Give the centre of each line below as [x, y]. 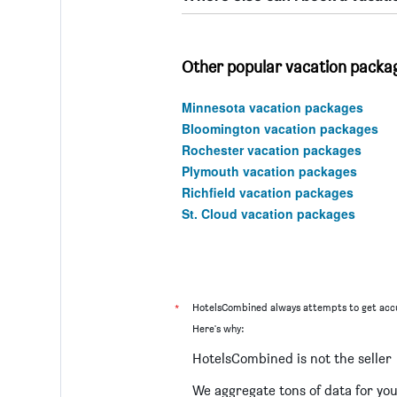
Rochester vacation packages [271, 149]
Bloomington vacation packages [280, 128]
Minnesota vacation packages [272, 107]
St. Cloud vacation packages [268, 213]
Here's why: [218, 328]
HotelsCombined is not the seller [292, 359]
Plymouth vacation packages [269, 171]
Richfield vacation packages [267, 192]
